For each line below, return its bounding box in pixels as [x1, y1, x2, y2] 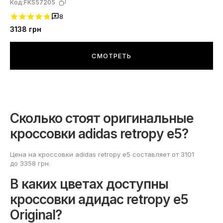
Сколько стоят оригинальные [10, 110, 194, 126]
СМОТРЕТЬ [92, 52, 131, 60]
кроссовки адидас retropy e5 [10, 191, 188, 208]
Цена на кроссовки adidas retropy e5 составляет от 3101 [10, 150, 194, 159]
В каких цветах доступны [10, 176, 168, 192]
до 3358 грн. [10, 159, 50, 168]
